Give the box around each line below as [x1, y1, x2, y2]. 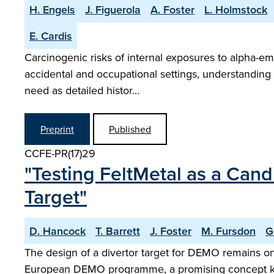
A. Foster [150, 2, 194, 17]
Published [109, 122, 151, 136]
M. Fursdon [201, 223, 256, 239]
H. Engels [29, 2, 75, 17]
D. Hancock [29, 223, 86, 239]
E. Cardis [29, 28, 72, 43]
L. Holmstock [204, 2, 267, 17]
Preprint [40, 122, 74, 136]
